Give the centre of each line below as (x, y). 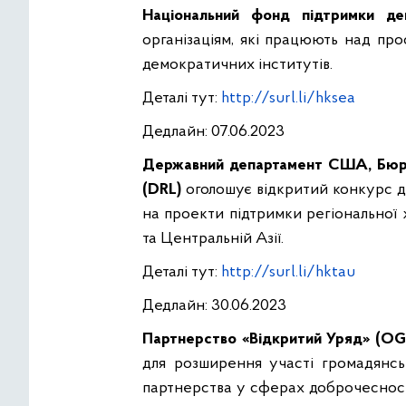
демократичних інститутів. (239, 65)
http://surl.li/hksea (288, 99)
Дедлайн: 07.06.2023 (215, 132)
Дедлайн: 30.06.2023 (216, 306)
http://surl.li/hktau (288, 273)
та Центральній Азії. (213, 239)
